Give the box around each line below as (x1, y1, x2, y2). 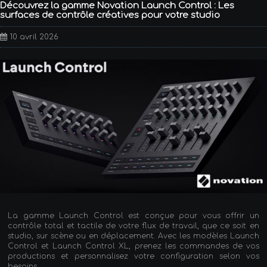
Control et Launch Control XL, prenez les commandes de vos (8, 241, 259, 250)
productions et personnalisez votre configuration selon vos (8, 252, 259, 260)
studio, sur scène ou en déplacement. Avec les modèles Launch (8, 231, 259, 240)
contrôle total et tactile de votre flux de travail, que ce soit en (8, 221, 259, 230)
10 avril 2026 (10, 32, 58, 41)
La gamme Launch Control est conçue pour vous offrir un (8, 211, 259, 220)
